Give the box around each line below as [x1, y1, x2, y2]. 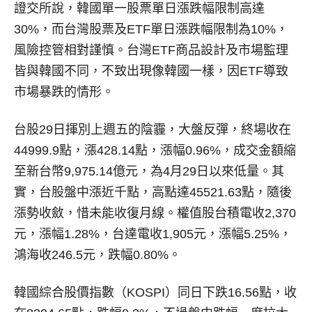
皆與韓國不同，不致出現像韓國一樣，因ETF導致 [14, 64, 288, 78]
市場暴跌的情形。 [14, 85, 114, 99]
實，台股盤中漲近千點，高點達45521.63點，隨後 [14, 185, 292, 199]
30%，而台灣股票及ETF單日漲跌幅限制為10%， [14, 22, 288, 36]
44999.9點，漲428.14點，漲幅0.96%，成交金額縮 [14, 143, 296, 157]
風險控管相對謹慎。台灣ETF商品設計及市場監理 [14, 43, 288, 57]
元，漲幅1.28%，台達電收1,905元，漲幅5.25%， [14, 227, 292, 241]
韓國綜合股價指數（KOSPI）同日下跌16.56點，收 [14, 286, 297, 299]
